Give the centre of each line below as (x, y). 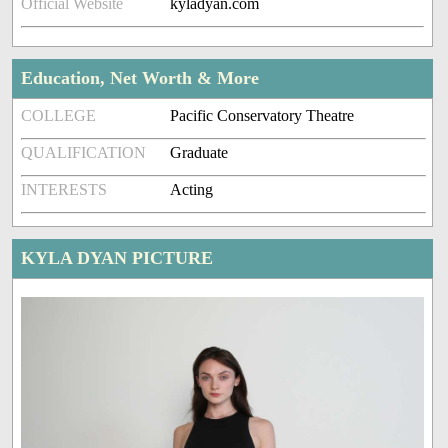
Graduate (199, 153)
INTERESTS (64, 190)
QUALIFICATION (84, 153)
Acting (192, 190)
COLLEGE (59, 116)
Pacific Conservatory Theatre (262, 116)
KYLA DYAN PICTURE (117, 258)
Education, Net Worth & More (140, 78)
